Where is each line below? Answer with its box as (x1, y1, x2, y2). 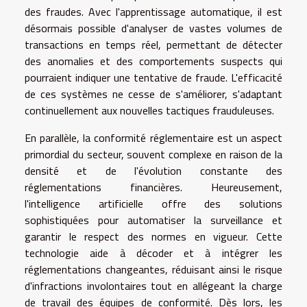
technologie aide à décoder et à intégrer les (25, 244, 282, 261)
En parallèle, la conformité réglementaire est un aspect (25, 129, 282, 146)
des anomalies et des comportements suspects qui (25, 52, 282, 69)
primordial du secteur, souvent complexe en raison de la (25, 145, 282, 162)
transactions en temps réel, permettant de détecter (25, 36, 282, 53)
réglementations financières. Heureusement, (25, 178, 282, 195)
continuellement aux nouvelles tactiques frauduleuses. (25, 101, 274, 119)
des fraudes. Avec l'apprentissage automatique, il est (25, 3, 282, 20)
